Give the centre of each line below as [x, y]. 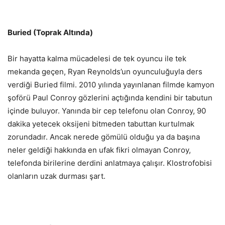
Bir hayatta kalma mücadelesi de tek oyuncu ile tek [97, 58]
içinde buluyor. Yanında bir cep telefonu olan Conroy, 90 [107, 110]
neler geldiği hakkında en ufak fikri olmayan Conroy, [99, 150]
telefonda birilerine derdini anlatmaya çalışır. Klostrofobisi [110, 163]
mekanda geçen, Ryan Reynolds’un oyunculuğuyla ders [105, 71]
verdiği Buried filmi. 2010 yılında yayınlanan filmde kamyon [111, 84]
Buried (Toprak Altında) [50, 32]
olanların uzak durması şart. [57, 176]
